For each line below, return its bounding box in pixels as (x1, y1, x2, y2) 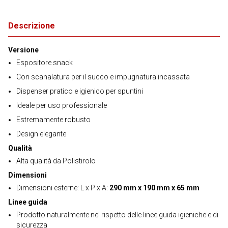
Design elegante (16, 130, 66, 138)
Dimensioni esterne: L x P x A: (16, 184, 109, 192)
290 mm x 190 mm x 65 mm (109, 184, 199, 192)
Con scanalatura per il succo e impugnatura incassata (16, 73, 190, 81)
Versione (8, 46, 39, 54)
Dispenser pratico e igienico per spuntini (16, 87, 143, 95)
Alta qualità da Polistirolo (16, 157, 96, 165)
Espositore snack (16, 59, 73, 67)
